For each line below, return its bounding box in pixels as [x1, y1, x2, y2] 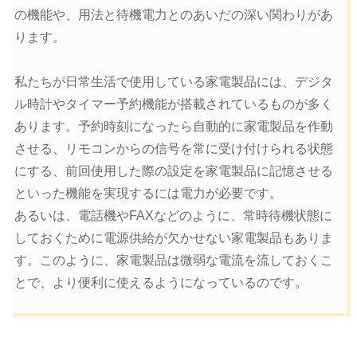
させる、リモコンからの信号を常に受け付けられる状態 [14, 141, 333, 155]
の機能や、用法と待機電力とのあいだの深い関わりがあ [14, 7, 333, 22]
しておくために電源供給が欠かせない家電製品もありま [14, 230, 333, 245]
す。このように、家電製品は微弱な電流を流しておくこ [14, 253, 333, 267]
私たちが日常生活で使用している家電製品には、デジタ [14, 74, 333, 88]
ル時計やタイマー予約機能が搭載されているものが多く [14, 96, 333, 111]
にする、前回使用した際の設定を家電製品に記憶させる [14, 163, 333, 178]
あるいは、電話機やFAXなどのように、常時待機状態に [14, 208, 332, 222]
